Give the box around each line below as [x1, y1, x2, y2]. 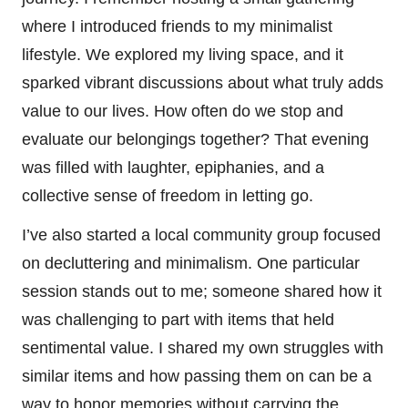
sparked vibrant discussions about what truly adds [22, 73, 383, 92]
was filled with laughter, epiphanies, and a [22, 158, 324, 177]
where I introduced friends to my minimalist [22, 16, 332, 36]
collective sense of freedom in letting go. [22, 186, 313, 205]
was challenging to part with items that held [22, 310, 334, 329]
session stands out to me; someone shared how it [22, 281, 382, 301]
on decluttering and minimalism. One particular [22, 253, 360, 272]
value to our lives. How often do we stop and [22, 101, 343, 120]
